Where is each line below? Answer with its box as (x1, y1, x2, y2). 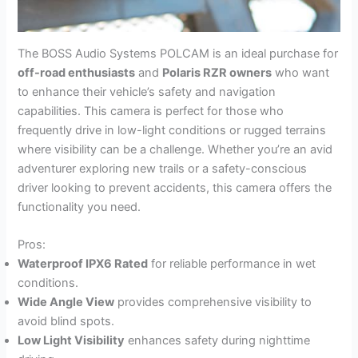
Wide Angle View (18, 295, 115, 310)
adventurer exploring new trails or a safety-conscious (18, 161, 308, 176)
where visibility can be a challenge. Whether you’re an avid (18, 141, 333, 157)
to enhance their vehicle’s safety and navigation (18, 84, 276, 99)
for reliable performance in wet (148, 257, 316, 272)
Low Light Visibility (18, 333, 125, 348)
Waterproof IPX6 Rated (18, 257, 149, 272)
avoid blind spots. (18, 314, 115, 329)
